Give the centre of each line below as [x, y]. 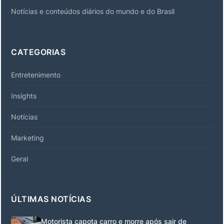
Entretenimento [36, 74]
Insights [24, 95]
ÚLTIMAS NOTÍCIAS [51, 199]
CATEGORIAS [38, 52]
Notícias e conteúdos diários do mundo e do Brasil [93, 11]
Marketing [27, 137]
